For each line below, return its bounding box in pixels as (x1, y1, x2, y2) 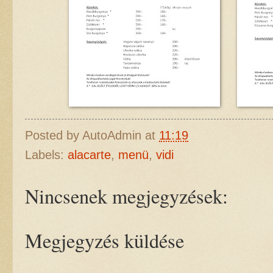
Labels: (25, 147, 68, 161)
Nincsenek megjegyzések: (25, 182, 228, 209)
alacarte (68, 147, 111, 161)
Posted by (25, 128, 82, 142)
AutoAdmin (82, 128, 141, 142)
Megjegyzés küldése (25, 227, 184, 253)
